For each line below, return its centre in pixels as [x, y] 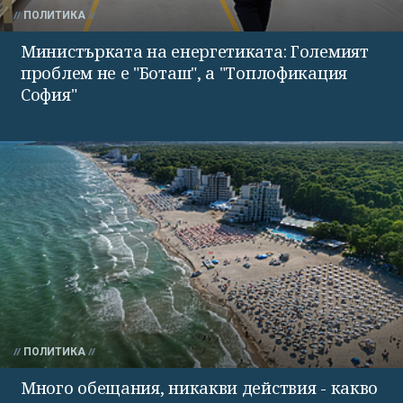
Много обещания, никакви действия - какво [199, 387]
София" [49, 94]
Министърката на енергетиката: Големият [195, 51]
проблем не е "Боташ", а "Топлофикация [184, 72]
